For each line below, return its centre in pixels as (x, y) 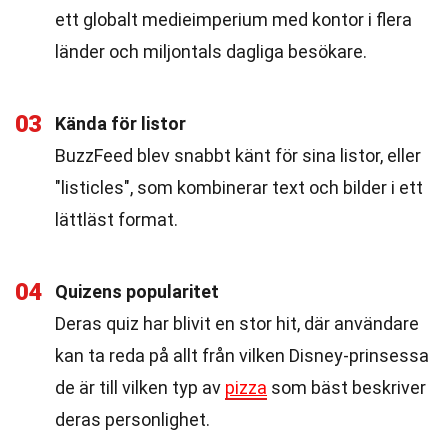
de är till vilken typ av (140, 387)
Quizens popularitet (137, 291)
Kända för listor (120, 123)
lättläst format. (116, 219)
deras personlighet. (132, 419)
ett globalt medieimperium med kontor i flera (233, 19)
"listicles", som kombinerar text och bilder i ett (239, 187)
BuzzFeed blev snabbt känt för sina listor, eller (238, 155)
